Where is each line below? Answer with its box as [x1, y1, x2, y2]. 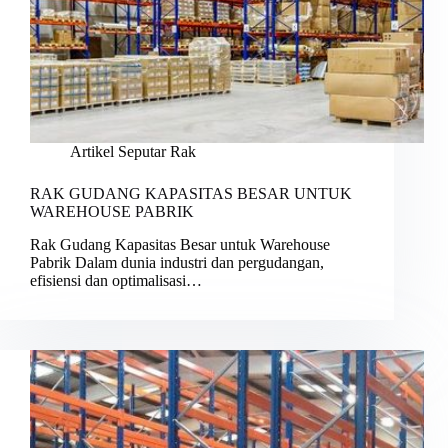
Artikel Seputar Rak [70, 143, 196, 161]
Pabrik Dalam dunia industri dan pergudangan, [30, 254, 324, 272]
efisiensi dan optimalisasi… [30, 272, 202, 290]
